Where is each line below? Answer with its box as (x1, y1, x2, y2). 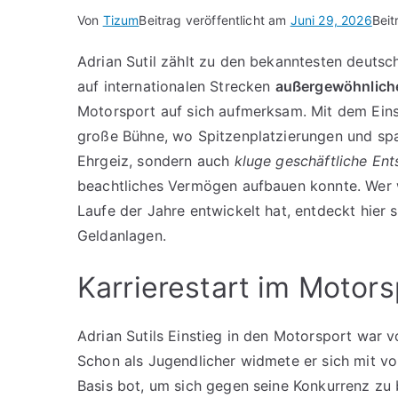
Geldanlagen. (77, 226, 166, 244)
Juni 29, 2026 (290, 12, 372, 28)
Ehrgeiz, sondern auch (77, 151, 235, 170)
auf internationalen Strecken (77, 76, 275, 95)
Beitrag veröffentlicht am (139, 12, 291, 28)
